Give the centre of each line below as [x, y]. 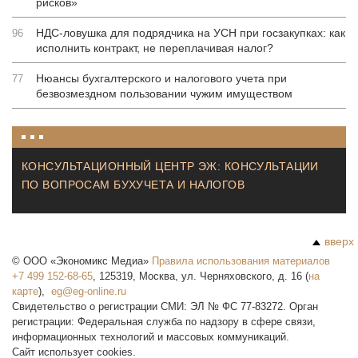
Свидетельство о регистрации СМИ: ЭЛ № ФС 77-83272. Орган [165, 306]
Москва [157, 276]
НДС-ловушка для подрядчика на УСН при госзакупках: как [191, 33]
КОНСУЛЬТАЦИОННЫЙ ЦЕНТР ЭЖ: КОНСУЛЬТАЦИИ [170, 166]
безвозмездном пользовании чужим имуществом [164, 93]
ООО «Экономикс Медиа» [86, 261]
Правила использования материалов [241, 261]
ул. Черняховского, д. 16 [242, 276]
